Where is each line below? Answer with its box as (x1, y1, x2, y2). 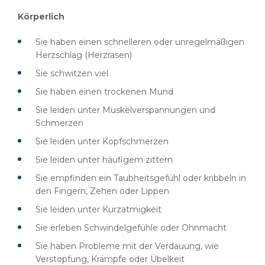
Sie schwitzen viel (35, 68, 108, 79)
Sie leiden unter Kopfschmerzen (35, 136, 169, 147)
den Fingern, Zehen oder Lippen (35, 186, 169, 196)
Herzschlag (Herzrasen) (35, 50, 132, 60)
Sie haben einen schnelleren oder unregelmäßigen (35, 37, 244, 47)
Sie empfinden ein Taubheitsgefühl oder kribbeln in (35, 173, 246, 183)
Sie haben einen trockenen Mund (35, 86, 173, 97)
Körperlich (18, 11, 64, 22)
